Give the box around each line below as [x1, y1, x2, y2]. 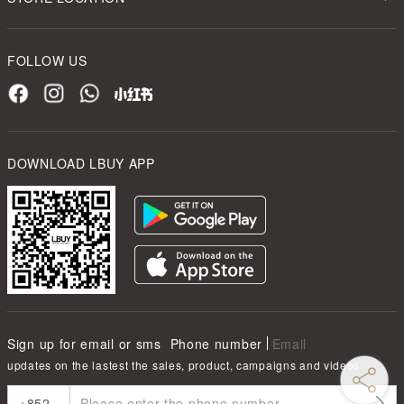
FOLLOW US [7, 51, 87, 69]
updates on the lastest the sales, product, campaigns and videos [7, 357, 361, 372]
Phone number [170, 335, 262, 353]
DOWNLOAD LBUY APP [7, 154, 155, 172]
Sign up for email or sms [7, 335, 161, 353]
